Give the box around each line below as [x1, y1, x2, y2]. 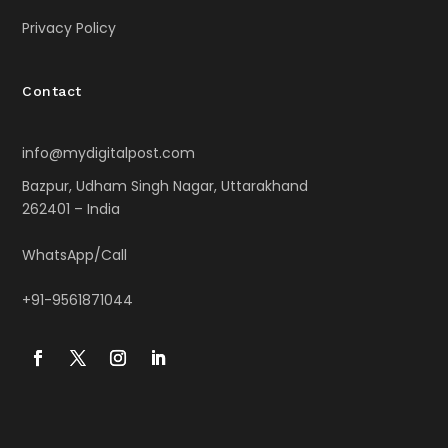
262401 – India [22, 199, 121, 220]
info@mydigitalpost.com [22, 143, 196, 164]
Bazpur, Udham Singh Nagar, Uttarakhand [22, 176, 309, 197]
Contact [22, 83, 82, 100]
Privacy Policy [22, 18, 117, 39]
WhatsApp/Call [22, 244, 128, 265]
